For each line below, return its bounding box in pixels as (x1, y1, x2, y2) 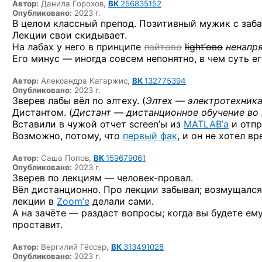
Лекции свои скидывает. (12, 29, 127, 41)
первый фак (123, 130, 177, 142)
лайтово (144, 41, 182, 53)
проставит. (12, 219, 63, 230)
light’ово (185, 41, 223, 53)
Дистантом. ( (12, 106, 73, 118)
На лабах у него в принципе (12, 41, 144, 53)
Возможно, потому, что (12, 130, 123, 142)
